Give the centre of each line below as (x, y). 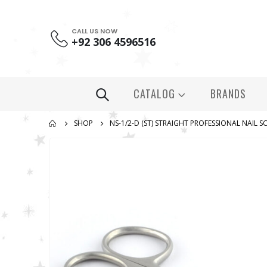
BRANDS (228, 94)
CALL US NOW (94, 31)
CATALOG (154, 94)
